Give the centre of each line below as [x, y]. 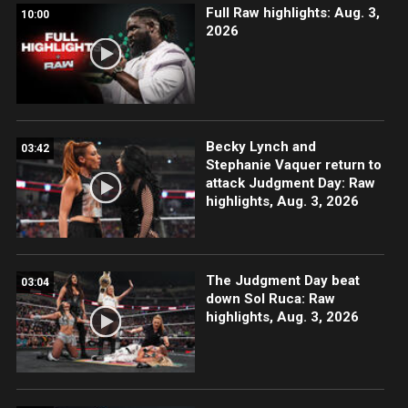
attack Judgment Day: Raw [290, 184]
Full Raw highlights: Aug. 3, [292, 13]
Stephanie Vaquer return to [293, 165]
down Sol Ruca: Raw [270, 299]
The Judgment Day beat [282, 281]
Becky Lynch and [260, 147]
